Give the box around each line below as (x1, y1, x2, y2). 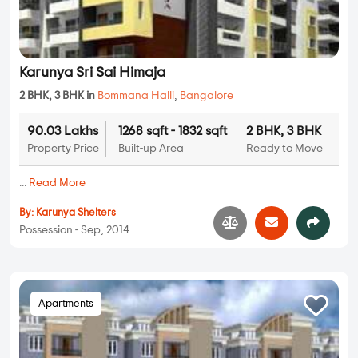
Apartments (38, 299, 93, 310)
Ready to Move (245, 143, 323, 155)
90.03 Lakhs (27, 125, 98, 138)
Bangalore (180, 90, 233, 102)
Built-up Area (117, 143, 184, 155)
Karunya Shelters (36, 207, 116, 218)
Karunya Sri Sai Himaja (19, 66, 165, 81)
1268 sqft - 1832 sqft (117, 125, 227, 138)
